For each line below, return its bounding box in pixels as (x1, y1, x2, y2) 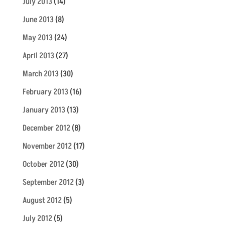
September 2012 (22, 177, 74, 188)
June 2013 (22, 14, 54, 26)
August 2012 (22, 195, 62, 206)
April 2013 (22, 50, 54, 62)
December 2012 (22, 123, 70, 134)
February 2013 (22, 86, 68, 98)
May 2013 (22, 32, 53, 44)
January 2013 (22, 104, 65, 116)
